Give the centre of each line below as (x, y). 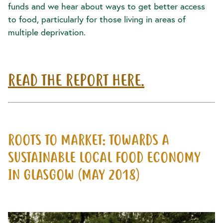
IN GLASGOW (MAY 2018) (74, 176)
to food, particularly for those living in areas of (97, 19)
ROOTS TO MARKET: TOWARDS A (89, 142)
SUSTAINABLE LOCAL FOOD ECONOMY (104, 159)
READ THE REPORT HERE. (76, 82)
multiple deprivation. (48, 32)
